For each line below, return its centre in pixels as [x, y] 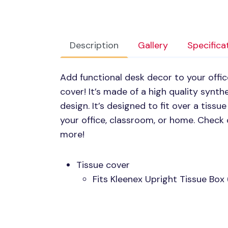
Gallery [153, 46]
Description [94, 46]
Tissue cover [103, 165]
